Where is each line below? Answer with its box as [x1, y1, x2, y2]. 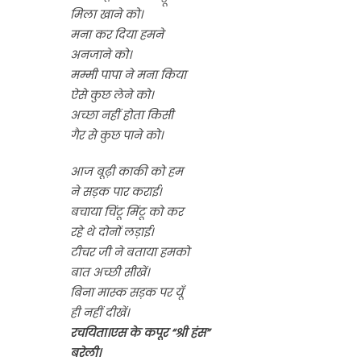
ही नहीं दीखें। [70, 305, 129, 321]
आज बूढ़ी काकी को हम [70, 164, 183, 180]
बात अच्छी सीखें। [70, 264, 149, 280]
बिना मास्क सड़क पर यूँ [70, 284, 183, 301]
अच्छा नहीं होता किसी [70, 107, 173, 123]
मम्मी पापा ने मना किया [70, 67, 186, 83]
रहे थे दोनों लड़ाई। [70, 224, 153, 240]
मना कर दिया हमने [70, 27, 164, 43]
